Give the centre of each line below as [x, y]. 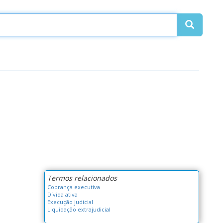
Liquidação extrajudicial [79, 209]
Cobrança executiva [73, 187]
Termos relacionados [82, 178]
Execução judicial [70, 202]
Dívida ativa [62, 194]
